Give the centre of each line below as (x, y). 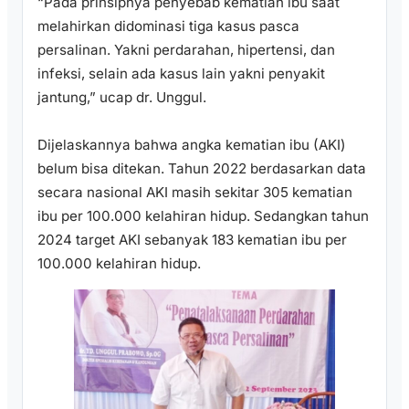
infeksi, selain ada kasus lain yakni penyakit (181, 73)
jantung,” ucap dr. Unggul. (122, 97)
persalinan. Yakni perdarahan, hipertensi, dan (186, 49)
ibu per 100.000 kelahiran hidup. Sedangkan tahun (203, 215)
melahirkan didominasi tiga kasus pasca (168, 26)
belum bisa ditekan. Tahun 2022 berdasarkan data (202, 168)
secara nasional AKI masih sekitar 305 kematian (195, 192)
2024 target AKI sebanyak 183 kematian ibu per (192, 239)
